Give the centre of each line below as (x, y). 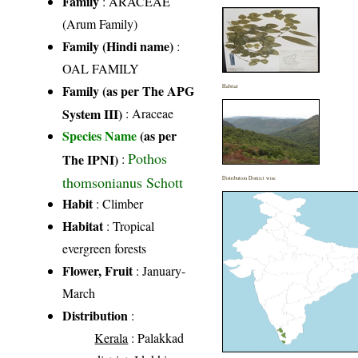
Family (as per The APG (129, 90)
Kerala (111, 337)
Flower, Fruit (98, 270)
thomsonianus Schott (123, 181)
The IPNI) (91, 158)
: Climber (118, 203)
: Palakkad (156, 337)
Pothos (148, 158)
